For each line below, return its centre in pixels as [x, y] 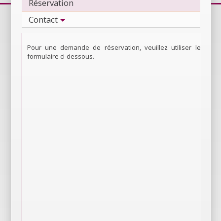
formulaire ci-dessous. [60, 56]
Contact [43, 20]
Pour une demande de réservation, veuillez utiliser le [114, 48]
